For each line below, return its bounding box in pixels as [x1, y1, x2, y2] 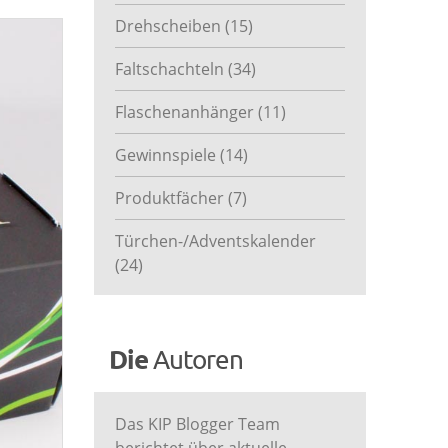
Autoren [152, 344, 243, 375]
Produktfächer [114, 187, 228, 209]
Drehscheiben [114, 15, 225, 37]
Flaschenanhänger [114, 101, 258, 123]
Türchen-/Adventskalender [114, 230, 316, 252]
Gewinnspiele [114, 144, 220, 166]
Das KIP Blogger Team [114, 413, 280, 435]
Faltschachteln [114, 58, 228, 80]
